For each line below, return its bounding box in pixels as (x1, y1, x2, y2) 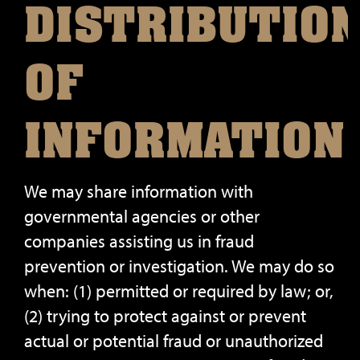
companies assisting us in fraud (24, 230, 254, 252)
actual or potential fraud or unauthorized (24, 329, 323, 352)
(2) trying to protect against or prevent (24, 305, 306, 327)
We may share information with (24, 180, 253, 202)
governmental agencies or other (24, 205, 260, 227)
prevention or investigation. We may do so (24, 255, 334, 277)
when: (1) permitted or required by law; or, (24, 280, 333, 302)
